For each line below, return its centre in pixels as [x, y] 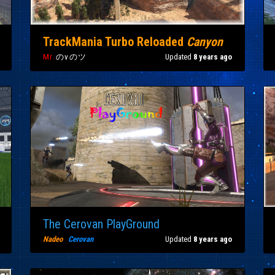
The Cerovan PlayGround [101, 224]
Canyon [205, 41]
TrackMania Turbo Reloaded [115, 41]
